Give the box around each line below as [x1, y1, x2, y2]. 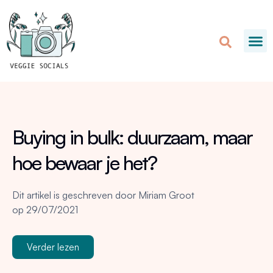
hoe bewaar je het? [12, 151, 157, 175]
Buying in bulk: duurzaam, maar [12, 125, 252, 150]
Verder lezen [27, 241, 79, 253]
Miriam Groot [136, 189, 194, 202]
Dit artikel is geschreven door [12, 189, 136, 202]
